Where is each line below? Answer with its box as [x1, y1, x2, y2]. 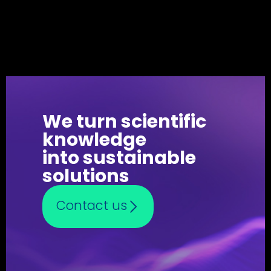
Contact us [56, 197, 127, 215]
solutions [42, 163, 129, 189]
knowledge [42, 127, 146, 153]
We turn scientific [42, 109, 206, 135]
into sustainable [42, 145, 196, 171]
